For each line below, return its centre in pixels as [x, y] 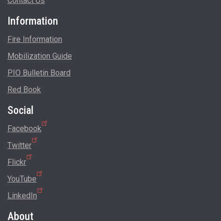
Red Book [24, 90]
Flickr [17, 162]
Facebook [24, 129]
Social [20, 110]
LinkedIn [22, 196]
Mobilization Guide [40, 56]
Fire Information [35, 39]
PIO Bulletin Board [39, 73]
